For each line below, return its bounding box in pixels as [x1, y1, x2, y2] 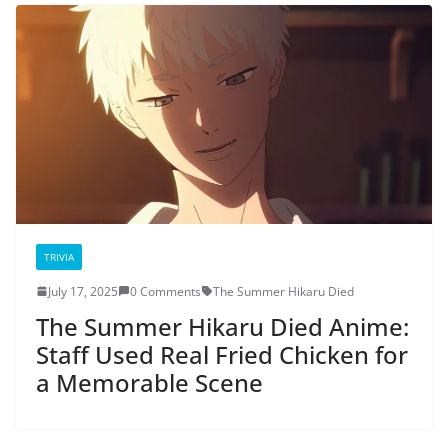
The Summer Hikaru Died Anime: [36, 309, 409, 343]
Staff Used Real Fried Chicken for [36, 337, 408, 371]
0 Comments [130, 282, 201, 300]
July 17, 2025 [48, 282, 118, 300]
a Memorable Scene [36, 365, 263, 399]
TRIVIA [44, 249, 74, 264]
